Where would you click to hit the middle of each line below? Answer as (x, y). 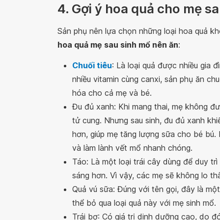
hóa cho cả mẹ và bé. (112, 93)
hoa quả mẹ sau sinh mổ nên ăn (118, 45)
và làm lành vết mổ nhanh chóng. (132, 148)
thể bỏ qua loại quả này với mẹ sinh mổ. (144, 203)
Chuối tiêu (92, 66)
